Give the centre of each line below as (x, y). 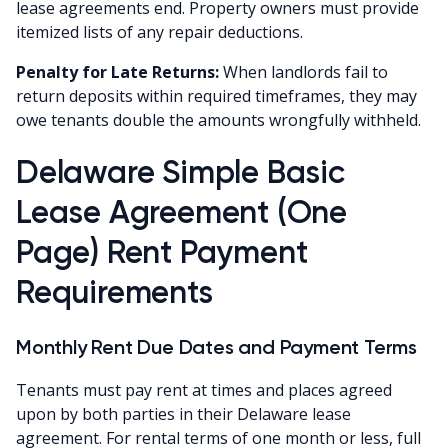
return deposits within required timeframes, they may (216, 95)
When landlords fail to (303, 71)
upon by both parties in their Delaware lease (183, 413)
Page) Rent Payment (162, 251)
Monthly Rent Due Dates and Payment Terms (216, 346)
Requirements (114, 291)
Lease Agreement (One (181, 211)
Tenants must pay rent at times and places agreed (204, 389)
